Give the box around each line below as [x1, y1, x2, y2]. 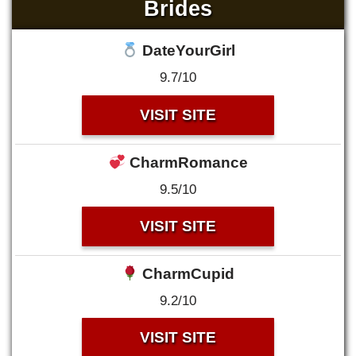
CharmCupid [138, 265, 235, 282]
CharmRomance [125, 153, 248, 171]
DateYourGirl [137, 42, 235, 60]
